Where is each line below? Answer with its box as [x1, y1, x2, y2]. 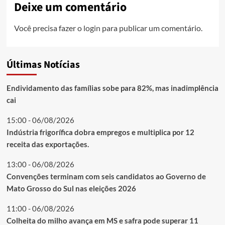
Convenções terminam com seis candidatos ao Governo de [6, 171, 206, 181]
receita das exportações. [6, 139, 89, 149]
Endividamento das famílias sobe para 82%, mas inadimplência [6, 83, 218, 92]
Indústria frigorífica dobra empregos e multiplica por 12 [6, 127, 194, 137]
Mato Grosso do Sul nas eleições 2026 [6, 183, 136, 193]
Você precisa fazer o [14, 23, 83, 33]
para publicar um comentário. [100, 23, 202, 33]
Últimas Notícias [6, 57, 80, 72]
